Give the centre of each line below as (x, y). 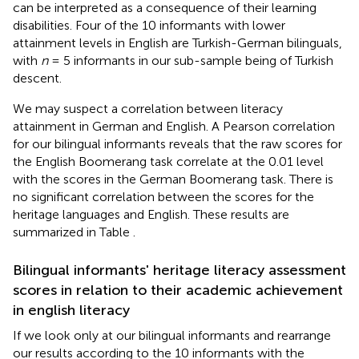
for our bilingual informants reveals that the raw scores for (177, 143)
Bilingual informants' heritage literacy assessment (179, 270)
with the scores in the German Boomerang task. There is (173, 179)
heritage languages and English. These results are (151, 214)
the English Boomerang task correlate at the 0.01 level (168, 161)
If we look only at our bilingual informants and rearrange (172, 335)
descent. (37, 78)
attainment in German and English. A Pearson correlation (174, 126)
